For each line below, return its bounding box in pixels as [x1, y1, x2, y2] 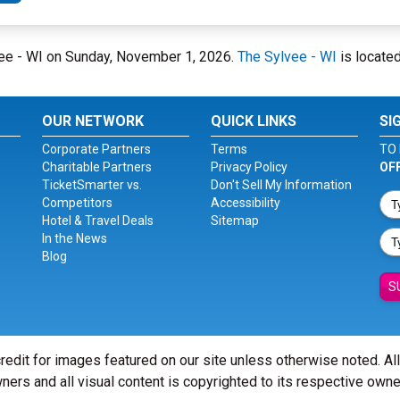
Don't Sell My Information [210, 178, 352, 192]
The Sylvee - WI [237, 48, 337, 65]
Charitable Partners [42, 160, 153, 174]
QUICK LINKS [210, 112, 296, 129]
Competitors [42, 196, 113, 210]
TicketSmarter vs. [42, 178, 143, 192]
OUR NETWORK [42, 112, 145, 129]
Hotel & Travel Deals [42, 213, 154, 228]
